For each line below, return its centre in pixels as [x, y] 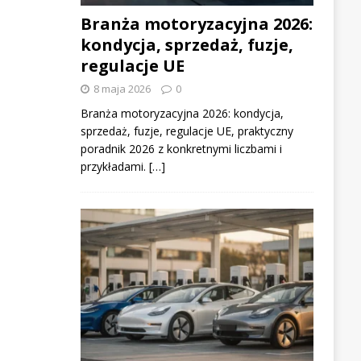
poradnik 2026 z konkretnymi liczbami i [181, 149]
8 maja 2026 [122, 89]
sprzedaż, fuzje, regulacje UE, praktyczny [187, 131]
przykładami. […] [122, 167]
